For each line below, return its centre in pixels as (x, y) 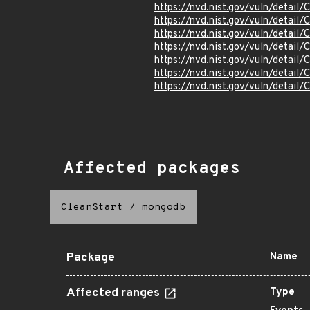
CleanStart (92, 207)
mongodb (164, 207)
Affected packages (152, 169)
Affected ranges (115, 293)
